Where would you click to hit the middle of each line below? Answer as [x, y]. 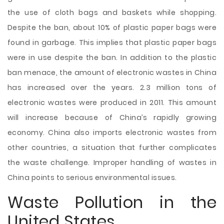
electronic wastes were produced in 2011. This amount [112, 102]
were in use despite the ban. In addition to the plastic [112, 57]
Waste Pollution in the [112, 202]
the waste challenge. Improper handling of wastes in [112, 162]
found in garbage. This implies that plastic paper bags [112, 42]
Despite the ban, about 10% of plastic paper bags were [112, 27]
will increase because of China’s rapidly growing [112, 117]
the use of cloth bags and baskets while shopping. [112, 12]
